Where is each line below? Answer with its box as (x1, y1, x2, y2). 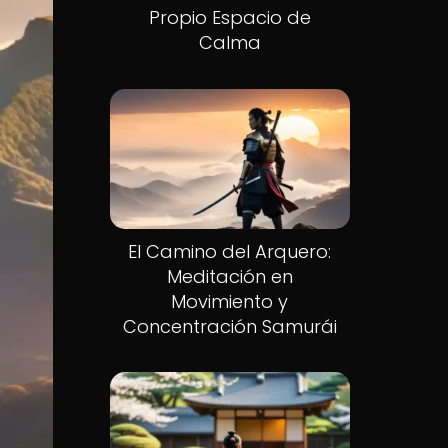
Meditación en (166, 263, 293, 289)
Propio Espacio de (148, 5, 311, 30)
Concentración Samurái (122, 313, 337, 339)
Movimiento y (171, 288, 289, 314)
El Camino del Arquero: (128, 238, 332, 264)
